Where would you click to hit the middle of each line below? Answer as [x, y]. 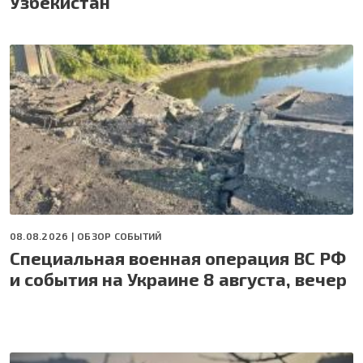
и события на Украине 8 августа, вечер [178, 279]
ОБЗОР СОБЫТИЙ [120, 236]
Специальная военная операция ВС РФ [178, 258]
